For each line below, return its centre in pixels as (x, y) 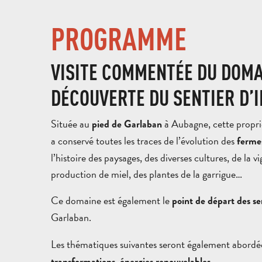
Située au (71, 123)
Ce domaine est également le (111, 201)
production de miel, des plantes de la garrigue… (146, 174)
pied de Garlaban (127, 124)
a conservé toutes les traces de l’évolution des (144, 140)
